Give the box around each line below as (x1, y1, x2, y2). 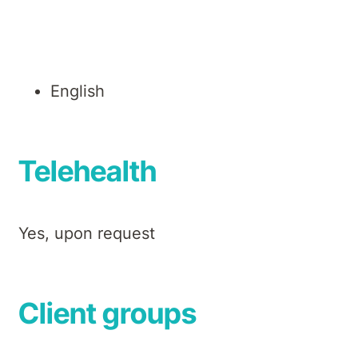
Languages (18, 11, 165, 47)
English (50, 82, 105, 101)
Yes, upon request (18, 224, 155, 244)
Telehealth (18, 153, 157, 189)
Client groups (18, 296, 197, 332)
